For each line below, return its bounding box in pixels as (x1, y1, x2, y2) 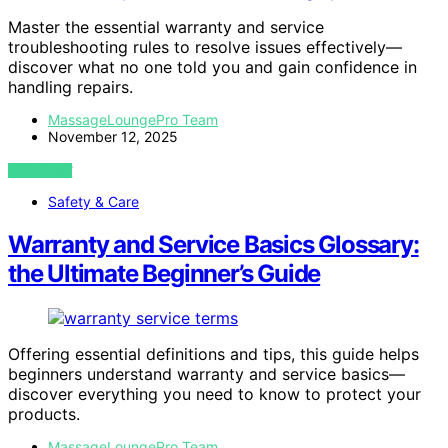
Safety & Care (48, 193, 139, 211)
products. (8, 403, 80, 424)
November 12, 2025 (48, 128, 178, 146)
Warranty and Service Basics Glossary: (8, 230, 419, 260)
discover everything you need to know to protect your (8, 383, 421, 404)
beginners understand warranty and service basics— (8, 363, 405, 384)
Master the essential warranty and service (8, 17, 324, 38)
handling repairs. (8, 77, 133, 98)
